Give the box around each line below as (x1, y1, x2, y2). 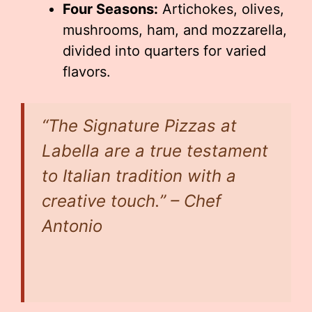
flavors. (63, 63, 111, 80)
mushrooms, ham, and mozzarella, (63, 22, 287, 38)
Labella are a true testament (42, 141, 268, 161)
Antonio (42, 216, 102, 236)
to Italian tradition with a (42, 166, 236, 186)
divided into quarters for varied (63, 42, 266, 59)
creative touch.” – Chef (42, 191, 221, 211)
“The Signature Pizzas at (42, 116, 237, 136)
